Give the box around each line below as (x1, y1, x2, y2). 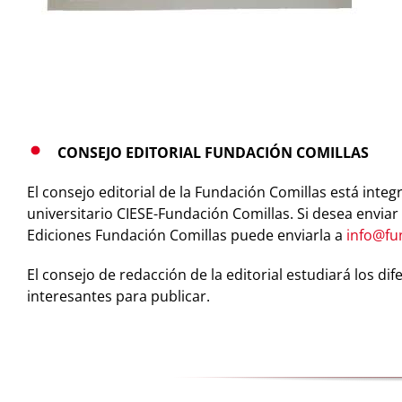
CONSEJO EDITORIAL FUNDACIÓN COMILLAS (57, 142, 369, 162)
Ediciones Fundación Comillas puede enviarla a (26, 224, 346, 245)
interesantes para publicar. (26, 285, 210, 306)
